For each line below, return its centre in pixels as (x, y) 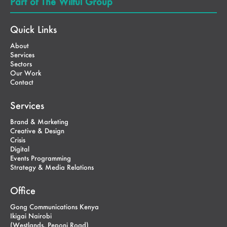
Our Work (26, 73)
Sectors (21, 64)
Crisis (18, 140)
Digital (20, 149)
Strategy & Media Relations (52, 167)
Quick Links (33, 29)
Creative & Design (37, 130)
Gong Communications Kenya (54, 206)
